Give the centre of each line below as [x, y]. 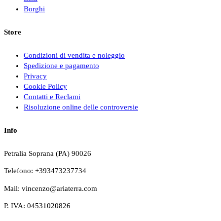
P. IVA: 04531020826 [37, 206]
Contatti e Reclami [52, 96]
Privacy [35, 76]
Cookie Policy [45, 86]
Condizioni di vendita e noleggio [74, 55]
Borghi [34, 9]
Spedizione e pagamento [61, 65]
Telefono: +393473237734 [45, 171]
